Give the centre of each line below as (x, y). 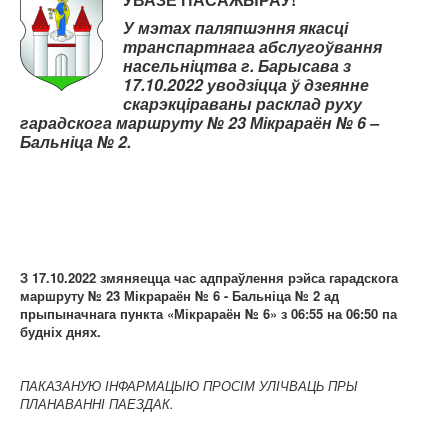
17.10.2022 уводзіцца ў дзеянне (246, 85)
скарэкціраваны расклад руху (242, 104)
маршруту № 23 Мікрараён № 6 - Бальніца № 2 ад (179, 296)
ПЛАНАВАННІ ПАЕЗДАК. (97, 404)
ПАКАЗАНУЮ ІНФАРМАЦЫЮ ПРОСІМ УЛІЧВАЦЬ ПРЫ (189, 386)
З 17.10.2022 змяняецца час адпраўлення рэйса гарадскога (209, 278)
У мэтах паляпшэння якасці (235, 28)
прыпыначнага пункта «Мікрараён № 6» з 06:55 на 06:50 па (208, 314)
